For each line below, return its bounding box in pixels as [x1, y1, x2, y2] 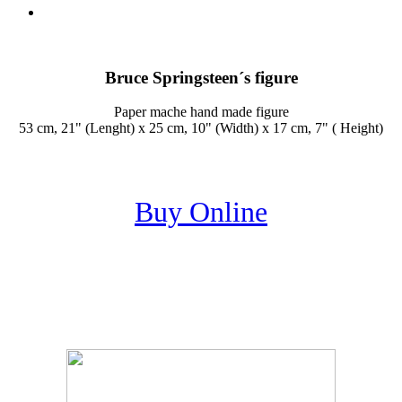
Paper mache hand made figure [113, 104, 289, 120]
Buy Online [135, 196, 267, 229]
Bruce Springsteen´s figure [104, 67, 298, 87]
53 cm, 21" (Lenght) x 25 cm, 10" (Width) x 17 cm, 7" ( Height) [19, 120, 383, 136]
